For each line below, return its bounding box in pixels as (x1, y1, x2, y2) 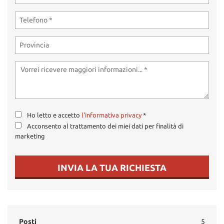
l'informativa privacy (81, 111, 141, 119)
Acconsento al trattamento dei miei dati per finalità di (27, 122, 183, 130)
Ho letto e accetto (27, 111, 81, 119)
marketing (15, 132, 45, 140)
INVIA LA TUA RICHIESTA (57, 162, 166, 172)
